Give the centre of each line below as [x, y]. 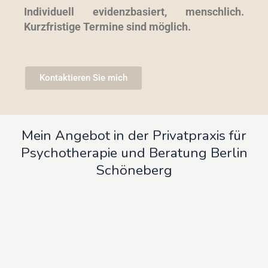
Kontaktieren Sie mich [83, 77]
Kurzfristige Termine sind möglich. [109, 26]
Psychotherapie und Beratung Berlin [134, 153]
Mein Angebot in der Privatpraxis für [134, 135]
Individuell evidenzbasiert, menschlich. [134, 11]
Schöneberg [134, 170]
